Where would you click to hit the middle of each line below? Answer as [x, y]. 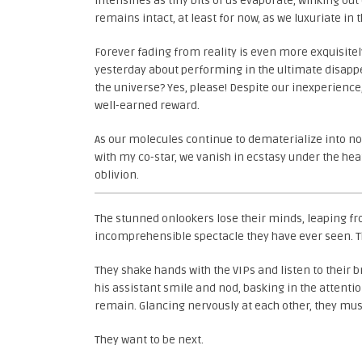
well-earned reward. [147, 105]
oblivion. [117, 175]
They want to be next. [149, 340]
